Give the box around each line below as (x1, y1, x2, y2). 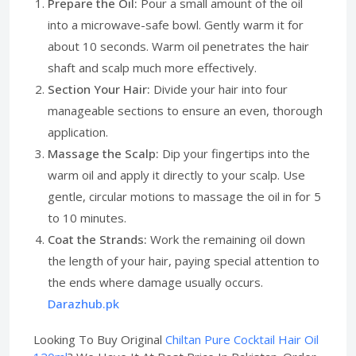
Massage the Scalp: (48, 145, 159, 161)
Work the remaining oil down (147, 231, 305, 247)
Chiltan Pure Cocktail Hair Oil (165, 331, 319, 347)
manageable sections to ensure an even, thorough (48, 103, 323, 118)
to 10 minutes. (48, 210, 130, 226)
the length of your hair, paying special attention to (48, 253, 319, 269)
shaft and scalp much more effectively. (48, 60, 257, 75)
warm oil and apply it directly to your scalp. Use (48, 167, 305, 183)
